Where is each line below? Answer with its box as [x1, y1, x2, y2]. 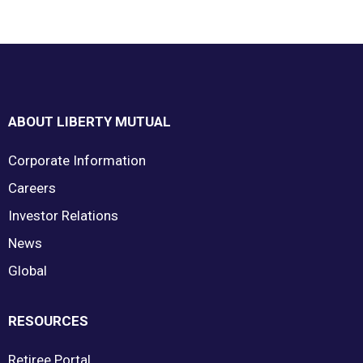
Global [8, 263, 47, 279]
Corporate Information [8, 152, 146, 169]
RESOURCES [8, 313, 88, 329]
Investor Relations [8, 207, 118, 224]
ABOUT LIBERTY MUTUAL [8, 113, 171, 130]
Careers [8, 180, 56, 196]
